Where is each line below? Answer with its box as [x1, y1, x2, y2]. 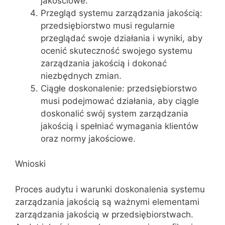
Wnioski [15, 159, 46, 169]
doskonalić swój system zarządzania [41, 108, 188, 119]
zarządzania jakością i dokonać [41, 58, 167, 68]
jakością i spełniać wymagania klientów [41, 121, 198, 131]
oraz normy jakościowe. [41, 133, 136, 144]
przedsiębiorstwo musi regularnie [41, 20, 175, 31]
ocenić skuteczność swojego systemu [41, 45, 192, 56]
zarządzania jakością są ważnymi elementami [15, 196, 199, 207]
